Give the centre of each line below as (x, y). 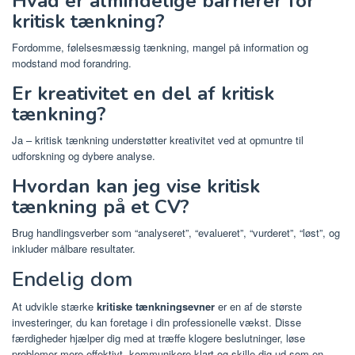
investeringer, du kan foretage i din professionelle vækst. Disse (157, 322)
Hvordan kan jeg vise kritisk (136, 186)
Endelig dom (72, 279)
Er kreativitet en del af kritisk (143, 93)
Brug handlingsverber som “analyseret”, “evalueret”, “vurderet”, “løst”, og (176, 232)
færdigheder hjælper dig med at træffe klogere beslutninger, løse (158, 338)
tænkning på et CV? (101, 206)
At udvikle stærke (54, 306)
